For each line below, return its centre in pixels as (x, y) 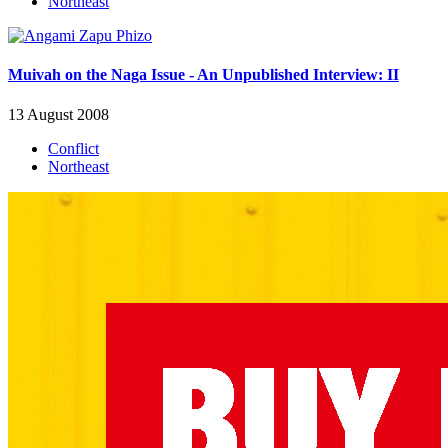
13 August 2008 (58, 114)
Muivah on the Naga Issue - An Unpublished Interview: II (203, 75)
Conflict (73, 148)
